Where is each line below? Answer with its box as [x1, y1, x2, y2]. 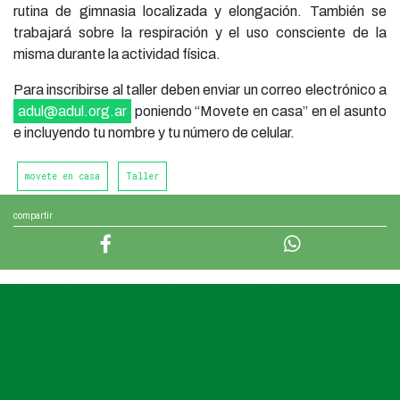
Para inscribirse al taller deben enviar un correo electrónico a [13, 82, 387, 98]
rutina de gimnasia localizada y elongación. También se [13, 4, 387, 20]
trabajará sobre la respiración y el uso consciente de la [13, 25, 387, 41]
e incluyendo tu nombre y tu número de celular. [13, 125, 295, 141]
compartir [13, 211, 53, 221]
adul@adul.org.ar [18, 104, 127, 120]
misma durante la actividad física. [13, 46, 221, 62]
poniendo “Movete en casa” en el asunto [131, 104, 387, 120]
